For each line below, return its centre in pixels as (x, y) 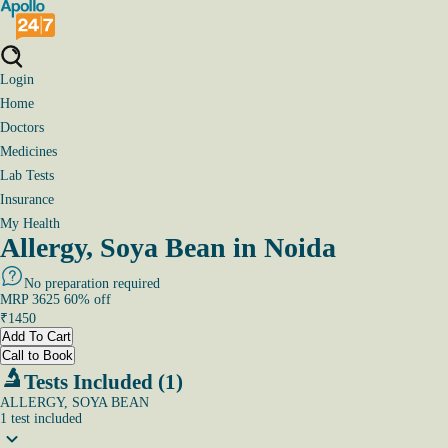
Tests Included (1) (103, 382)
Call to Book (37, 355)
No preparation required (92, 283)
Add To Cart (36, 336)
